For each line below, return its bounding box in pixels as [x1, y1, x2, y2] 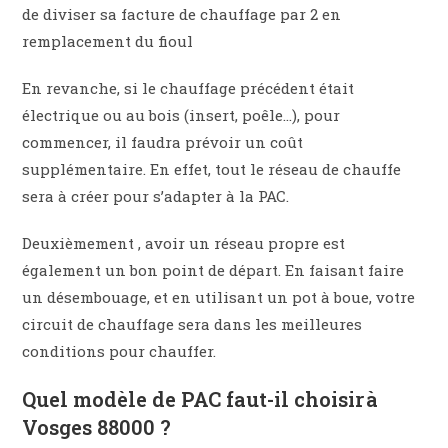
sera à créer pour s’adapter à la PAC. [22, 186, 290, 207]
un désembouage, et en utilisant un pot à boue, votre [22, 287, 416, 308]
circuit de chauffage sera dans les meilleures [22, 314, 363, 335]
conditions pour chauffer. [22, 341, 217, 362]
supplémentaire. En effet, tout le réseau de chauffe [22, 159, 402, 180]
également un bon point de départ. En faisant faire [22, 260, 405, 281]
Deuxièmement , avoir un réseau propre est [22, 233, 346, 254]
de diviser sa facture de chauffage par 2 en [22, 4, 342, 25]
